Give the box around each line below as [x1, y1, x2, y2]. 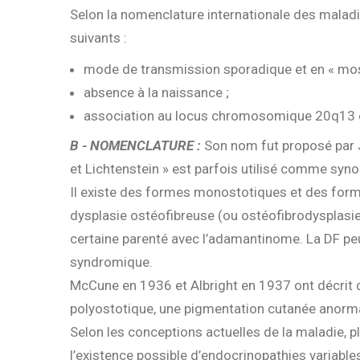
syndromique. [70, 254, 153, 271]
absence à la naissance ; [84, 84, 229, 100]
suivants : [70, 29, 127, 46]
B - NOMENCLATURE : [70, 137, 201, 154]
